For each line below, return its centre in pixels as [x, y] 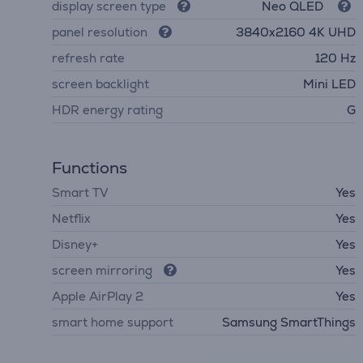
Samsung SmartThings [289, 322]
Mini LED [330, 83]
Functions [90, 167]
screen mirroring [102, 270]
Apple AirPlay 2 [98, 296]
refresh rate [88, 58]
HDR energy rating [107, 109]
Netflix [71, 218]
